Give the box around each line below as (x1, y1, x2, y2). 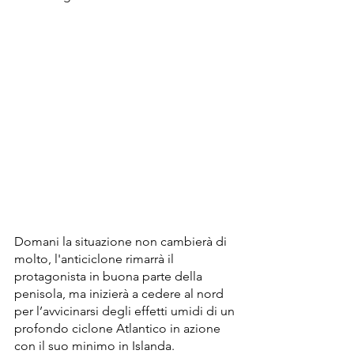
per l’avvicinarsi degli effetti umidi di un (14, 303, 238, 319)
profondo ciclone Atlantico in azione (14, 321, 224, 337)
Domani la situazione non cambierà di (14, 234, 230, 250)
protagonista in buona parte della (14, 269, 205, 284)
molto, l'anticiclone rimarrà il (14, 251, 177, 267)
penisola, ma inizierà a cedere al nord (14, 286, 227, 302)
